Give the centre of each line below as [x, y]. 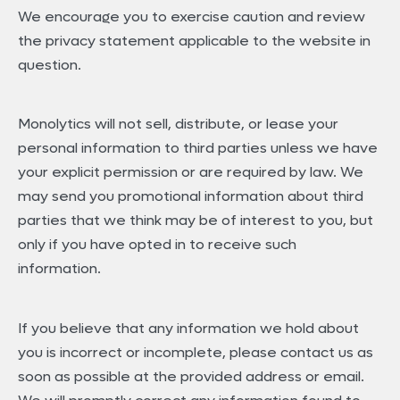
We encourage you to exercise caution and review [192, 17]
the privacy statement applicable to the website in [194, 41]
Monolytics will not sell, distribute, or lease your [178, 124]
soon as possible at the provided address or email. [191, 376]
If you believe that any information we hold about [188, 328]
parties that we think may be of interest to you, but [196, 221]
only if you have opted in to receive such [157, 245]
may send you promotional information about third [191, 196]
